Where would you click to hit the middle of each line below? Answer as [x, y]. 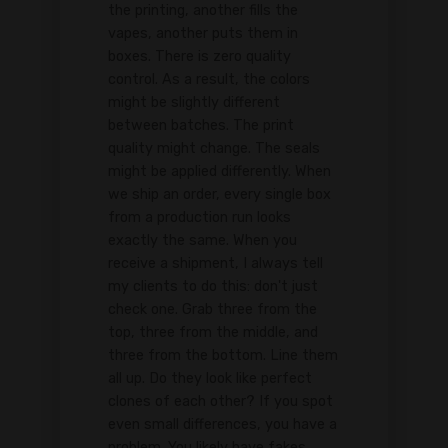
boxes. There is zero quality [199, 56]
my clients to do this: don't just [213, 286]
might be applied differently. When [219, 171]
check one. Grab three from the [212, 309]
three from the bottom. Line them [223, 355]
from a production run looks [199, 217]
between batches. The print [201, 125]
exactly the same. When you [202, 240]
